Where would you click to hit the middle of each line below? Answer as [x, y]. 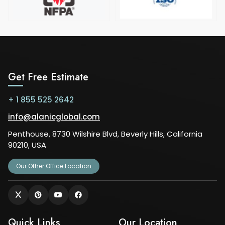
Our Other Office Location [54, 166]
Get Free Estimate [48, 77]
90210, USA [27, 145]
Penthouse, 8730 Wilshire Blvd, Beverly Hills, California [105, 134]
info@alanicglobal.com [54, 117]
